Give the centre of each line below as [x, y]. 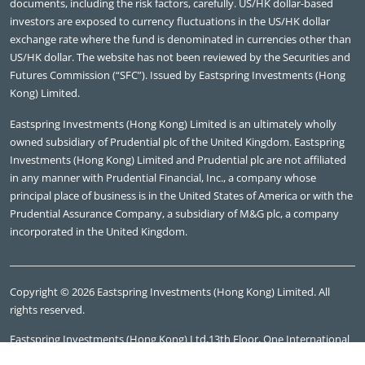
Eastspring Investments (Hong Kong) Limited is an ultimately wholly [173, 124]
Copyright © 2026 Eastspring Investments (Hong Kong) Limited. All [170, 292]
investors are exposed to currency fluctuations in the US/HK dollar [170, 22]
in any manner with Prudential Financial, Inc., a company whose [163, 178]
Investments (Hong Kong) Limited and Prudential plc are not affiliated [178, 160]
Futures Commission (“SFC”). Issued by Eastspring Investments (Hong [178, 75]
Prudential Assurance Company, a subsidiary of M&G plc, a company [174, 214]
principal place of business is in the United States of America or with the [181, 196]
